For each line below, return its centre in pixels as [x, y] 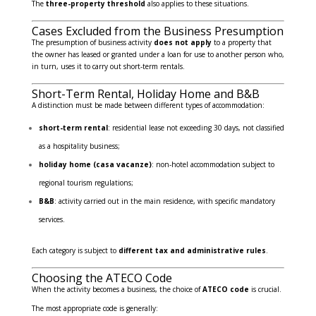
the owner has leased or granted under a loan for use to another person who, [158, 55]
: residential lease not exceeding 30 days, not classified [196, 128]
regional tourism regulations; [86, 183]
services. [51, 220]
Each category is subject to [75, 251]
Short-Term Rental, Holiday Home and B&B [145, 94]
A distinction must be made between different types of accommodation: [148, 105]
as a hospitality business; [79, 146]
